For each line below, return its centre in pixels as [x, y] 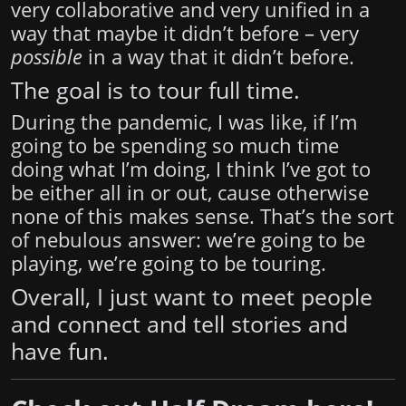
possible [47, 57]
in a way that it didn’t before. [218, 57]
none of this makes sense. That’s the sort [203, 217]
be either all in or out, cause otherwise [190, 193]
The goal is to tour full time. [155, 90]
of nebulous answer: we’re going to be [188, 240]
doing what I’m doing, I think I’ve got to [191, 169]
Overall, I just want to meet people [192, 297]
